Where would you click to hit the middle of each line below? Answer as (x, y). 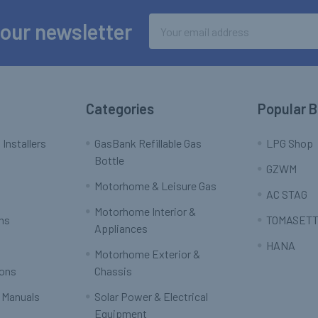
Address (168, 39)
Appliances (121, 229)
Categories (120, 109)
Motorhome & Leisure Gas (156, 186)
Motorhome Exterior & (148, 254)
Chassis (114, 271)
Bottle (110, 160)
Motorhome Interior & (146, 212)
